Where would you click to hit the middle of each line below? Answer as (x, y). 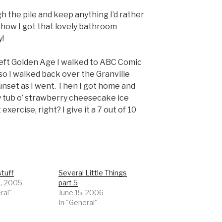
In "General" (78, 202)
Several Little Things (93, 172)
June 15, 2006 (81, 192)
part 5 (68, 182)
